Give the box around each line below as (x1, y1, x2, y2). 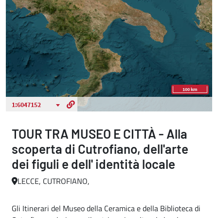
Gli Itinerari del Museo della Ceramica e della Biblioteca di (12, 202, 200, 214)
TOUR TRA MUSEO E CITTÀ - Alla (12, 126, 187, 141)
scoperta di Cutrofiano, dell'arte (12, 141, 188, 156)
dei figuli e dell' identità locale (12, 156, 175, 171)
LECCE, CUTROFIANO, (18, 175, 90, 187)
